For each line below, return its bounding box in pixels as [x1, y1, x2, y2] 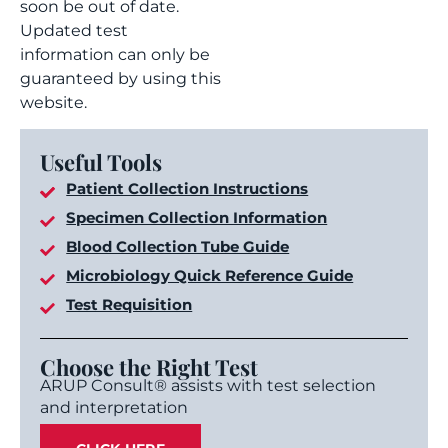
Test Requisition [66, 295, 193, 315]
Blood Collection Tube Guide [66, 237, 290, 257]
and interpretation [40, 398, 188, 418]
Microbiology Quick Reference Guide [66, 266, 354, 286]
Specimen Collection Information [66, 208, 328, 228]
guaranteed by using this [20, 69, 221, 88]
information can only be [20, 45, 210, 64]
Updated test [20, 21, 128, 40]
